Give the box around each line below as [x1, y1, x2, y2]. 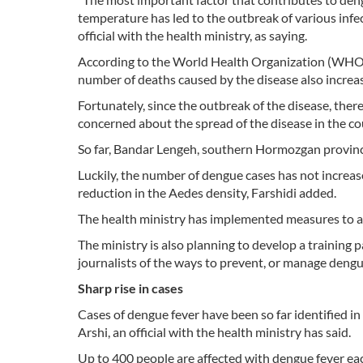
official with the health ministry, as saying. [78, 28, 307, 44]
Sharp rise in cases [78, 280, 183, 297]
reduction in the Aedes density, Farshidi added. [78, 185, 336, 201]
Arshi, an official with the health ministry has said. [78, 324, 351, 340]
